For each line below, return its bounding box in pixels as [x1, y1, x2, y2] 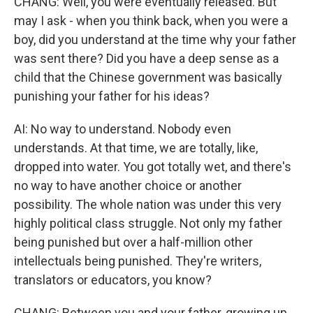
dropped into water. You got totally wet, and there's [14, 159, 291, 174]
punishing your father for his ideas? [14, 89, 210, 103]
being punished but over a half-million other [14, 235, 253, 249]
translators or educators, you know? [14, 272, 212, 287]
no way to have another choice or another [14, 178, 242, 193]
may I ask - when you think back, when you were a [14, 13, 288, 28]
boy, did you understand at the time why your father [14, 32, 296, 47]
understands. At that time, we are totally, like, [14, 140, 258, 155]
